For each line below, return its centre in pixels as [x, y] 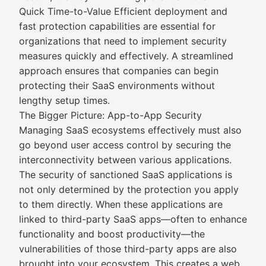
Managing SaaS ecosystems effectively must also [130, 130]
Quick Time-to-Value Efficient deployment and [123, 11]
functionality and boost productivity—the [112, 234]
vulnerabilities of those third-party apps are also [128, 249]
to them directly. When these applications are [121, 204]
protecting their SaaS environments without [117, 85]
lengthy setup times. [64, 100]
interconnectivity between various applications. [125, 160]
